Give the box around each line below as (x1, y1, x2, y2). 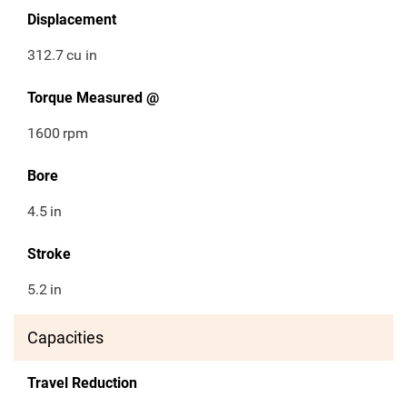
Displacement (27, 11, 116, 29)
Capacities (27, 328, 104, 348)
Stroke (27, 245, 71, 263)
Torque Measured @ (27, 89, 159, 107)
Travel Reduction (27, 374, 137, 392)
